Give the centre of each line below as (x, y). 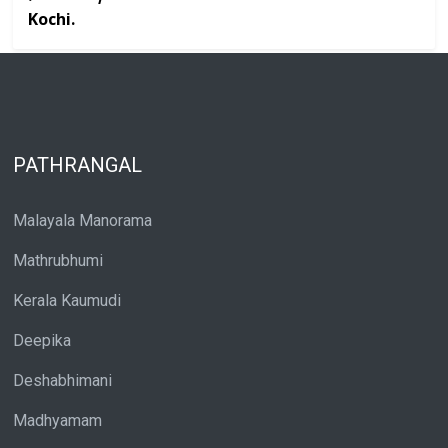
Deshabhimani (62, 380)
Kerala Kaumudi (67, 300)
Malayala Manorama (82, 220)
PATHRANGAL (77, 164)
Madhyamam (57, 420)
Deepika (42, 340)
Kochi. (51, 20)
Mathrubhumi (58, 260)
